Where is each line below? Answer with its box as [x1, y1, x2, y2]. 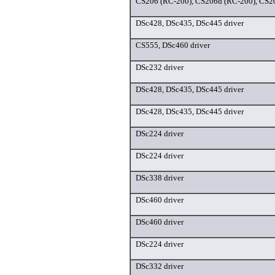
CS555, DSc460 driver [136, 41, 210, 50]
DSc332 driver [136, 261, 184, 271]
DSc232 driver [136, 63, 184, 72]
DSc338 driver [136, 173, 184, 183]
